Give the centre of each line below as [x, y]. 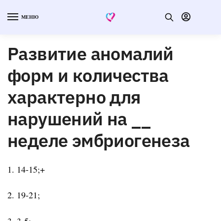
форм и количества [88, 75]
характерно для [74, 97]
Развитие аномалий [91, 53]
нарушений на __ [79, 118]
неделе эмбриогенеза [99, 140]
